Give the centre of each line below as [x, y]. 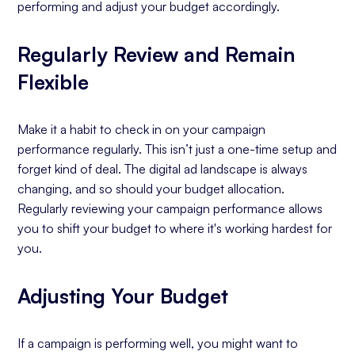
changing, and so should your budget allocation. [151, 189]
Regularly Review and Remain [157, 54]
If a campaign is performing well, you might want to [158, 343]
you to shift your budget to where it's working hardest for [175, 228]
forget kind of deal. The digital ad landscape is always [163, 169]
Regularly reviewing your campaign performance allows [170, 208]
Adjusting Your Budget [123, 296]
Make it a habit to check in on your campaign [142, 129]
